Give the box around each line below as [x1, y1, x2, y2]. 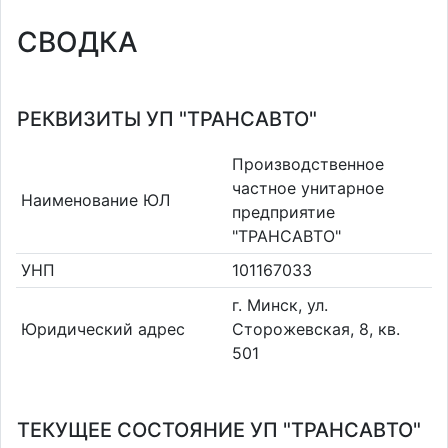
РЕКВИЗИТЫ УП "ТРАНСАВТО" [17, 107, 317, 131]
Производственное [232, 153, 384, 174]
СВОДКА [17, 25, 138, 59]
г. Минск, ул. [232, 294, 328, 315]
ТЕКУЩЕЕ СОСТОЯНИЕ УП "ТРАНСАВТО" [17, 418, 421, 442]
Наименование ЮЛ [20, 189, 170, 210]
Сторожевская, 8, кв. [232, 318, 400, 339]
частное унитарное [232, 177, 384, 198]
